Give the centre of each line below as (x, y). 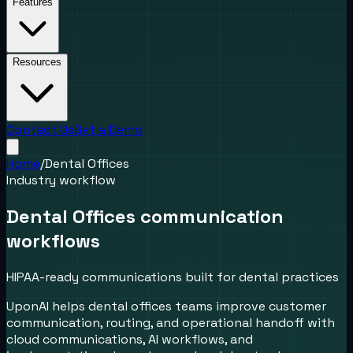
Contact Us (40, 130)
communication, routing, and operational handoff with (171, 322)
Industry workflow (61, 180)
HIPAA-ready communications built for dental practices (173, 277)
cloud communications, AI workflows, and (130, 339)
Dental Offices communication (145, 216)
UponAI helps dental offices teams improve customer (166, 306)
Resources (37, 62)
